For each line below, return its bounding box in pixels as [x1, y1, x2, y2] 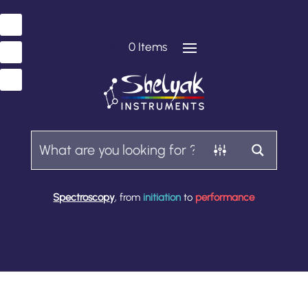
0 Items [129, 40, 168, 54]
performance [195, 190, 255, 203]
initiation [143, 190, 181, 203]
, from [115, 190, 144, 203]
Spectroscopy [53, 190, 115, 203]
